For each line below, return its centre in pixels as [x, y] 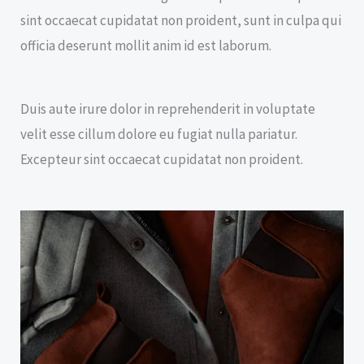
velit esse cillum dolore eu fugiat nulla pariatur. [159, 134]
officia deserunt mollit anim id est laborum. [146, 45]
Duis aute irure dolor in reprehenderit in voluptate [168, 108]
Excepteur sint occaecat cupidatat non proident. [162, 159]
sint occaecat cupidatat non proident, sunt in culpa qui [181, 20]
